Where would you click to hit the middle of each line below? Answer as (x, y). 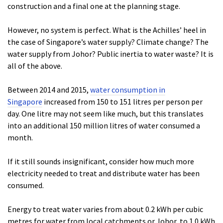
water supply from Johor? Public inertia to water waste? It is (111, 54)
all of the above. (35, 66)
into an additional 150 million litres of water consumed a (104, 126)
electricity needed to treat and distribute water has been (104, 173)
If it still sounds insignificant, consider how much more (101, 162)
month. (20, 138)
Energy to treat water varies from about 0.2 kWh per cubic (105, 209)
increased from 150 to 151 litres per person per (122, 102)
